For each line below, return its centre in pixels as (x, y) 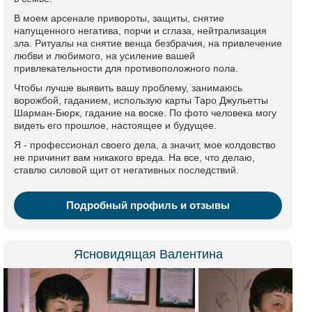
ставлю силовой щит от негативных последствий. (126, 170)
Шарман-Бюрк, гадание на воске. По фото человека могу (145, 113)
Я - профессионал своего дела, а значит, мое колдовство (145, 145)
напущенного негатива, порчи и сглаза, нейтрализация (140, 31)
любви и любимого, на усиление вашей (104, 56)
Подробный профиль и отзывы (148, 205)
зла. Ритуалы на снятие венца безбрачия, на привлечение (148, 43)
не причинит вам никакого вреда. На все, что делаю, (134, 157)
